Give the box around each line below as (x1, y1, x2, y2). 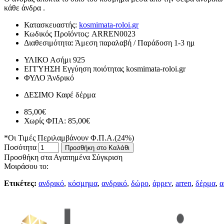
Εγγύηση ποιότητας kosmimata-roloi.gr (62, 64, 185, 73)
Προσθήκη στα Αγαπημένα (4, 152, 90, 161)
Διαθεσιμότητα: (24, 38, 75, 47)
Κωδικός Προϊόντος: (24, 29, 89, 38)
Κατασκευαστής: (24, 20, 79, 29)
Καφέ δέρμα (56, 90, 95, 99)
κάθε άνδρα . (4, 3, 45, 12)
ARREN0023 (91, 29, 135, 38)
